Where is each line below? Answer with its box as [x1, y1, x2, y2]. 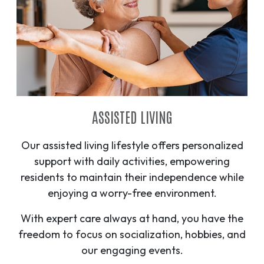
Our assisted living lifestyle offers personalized [21, 138, 243, 153]
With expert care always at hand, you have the [21, 212, 243, 226]
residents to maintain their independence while [20, 170, 244, 184]
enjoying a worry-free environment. [47, 186, 217, 200]
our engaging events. [81, 243, 183, 258]
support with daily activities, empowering [34, 154, 230, 169]
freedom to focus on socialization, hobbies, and [18, 227, 246, 242]
